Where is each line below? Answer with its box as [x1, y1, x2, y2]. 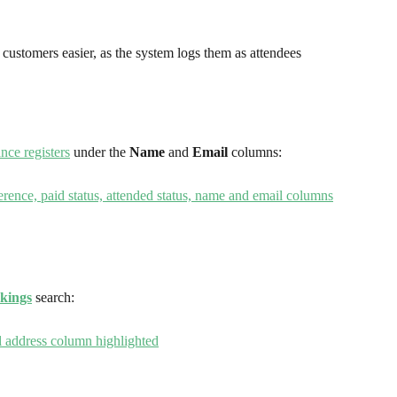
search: [32, 289, 74, 305]
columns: [228, 144, 282, 160]
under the [70, 144, 129, 160]
